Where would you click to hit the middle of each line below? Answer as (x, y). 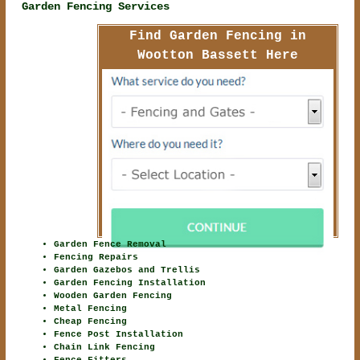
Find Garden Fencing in (217, 37)
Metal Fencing (91, 309)
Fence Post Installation (119, 335)
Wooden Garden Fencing (113, 296)
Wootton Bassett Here (217, 56)
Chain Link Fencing (105, 348)
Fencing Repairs (96, 258)
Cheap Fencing (91, 322)
